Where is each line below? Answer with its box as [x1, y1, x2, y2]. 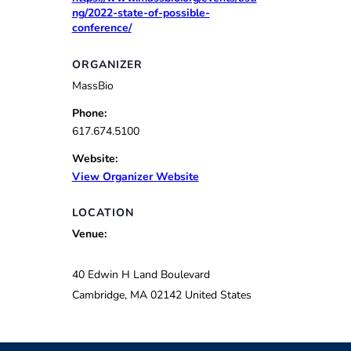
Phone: [71, 105, 107, 121]
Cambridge [71, 288, 125, 303]
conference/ [71, 20, 132, 35]
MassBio [71, 78, 114, 93]
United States [184, 288, 251, 303]
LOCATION [71, 205, 134, 221]
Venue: [71, 226, 107, 242]
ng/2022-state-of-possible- [71, 5, 210, 20]
